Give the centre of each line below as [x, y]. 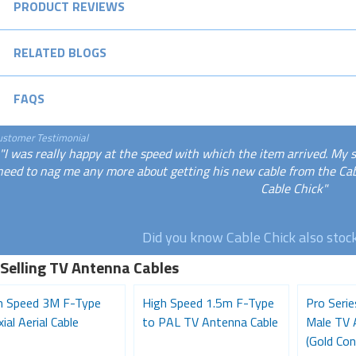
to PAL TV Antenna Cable [210, 321]
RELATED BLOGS [60, 52]
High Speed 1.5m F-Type [208, 302]
